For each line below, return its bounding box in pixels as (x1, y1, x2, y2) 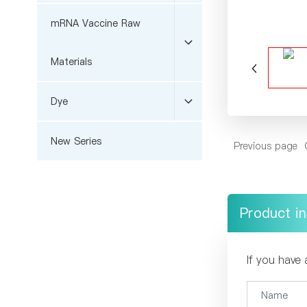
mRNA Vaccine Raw (50, 16, 140, 30)
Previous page (234, 138, 298, 153)
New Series (50, 134, 101, 148)
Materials (50, 54, 92, 69)
